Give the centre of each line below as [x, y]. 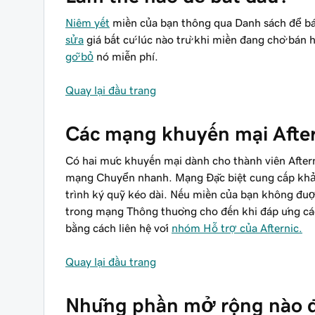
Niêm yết [88, 22]
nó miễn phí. [126, 56]
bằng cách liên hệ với [118, 228]
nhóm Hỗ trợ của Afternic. [237, 228]
